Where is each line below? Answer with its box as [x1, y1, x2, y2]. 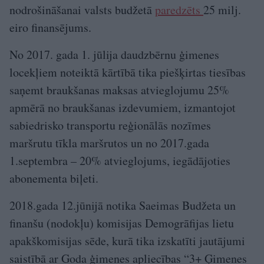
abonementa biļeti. [9, 170, 98, 186]
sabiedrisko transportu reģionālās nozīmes [9, 117, 211, 133]
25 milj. [203, 1, 241, 18]
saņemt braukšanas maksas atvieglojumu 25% [9, 81, 229, 98]
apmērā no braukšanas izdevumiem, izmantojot [9, 99, 236, 115]
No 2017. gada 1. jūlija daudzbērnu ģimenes [9, 46, 219, 62]
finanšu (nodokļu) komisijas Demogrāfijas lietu [9, 214, 234, 231]
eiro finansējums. [9, 19, 91, 35]
